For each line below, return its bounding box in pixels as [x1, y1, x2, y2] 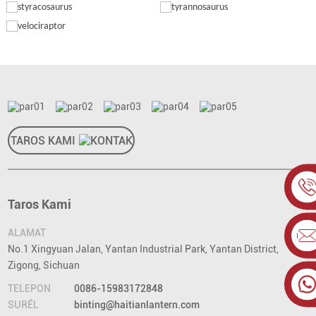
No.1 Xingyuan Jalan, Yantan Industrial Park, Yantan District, [8, 243, 279, 255]
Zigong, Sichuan [8, 260, 80, 272]
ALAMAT [8, 227, 47, 239]
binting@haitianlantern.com [74, 299, 200, 311]
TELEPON [8, 283, 51, 295]
